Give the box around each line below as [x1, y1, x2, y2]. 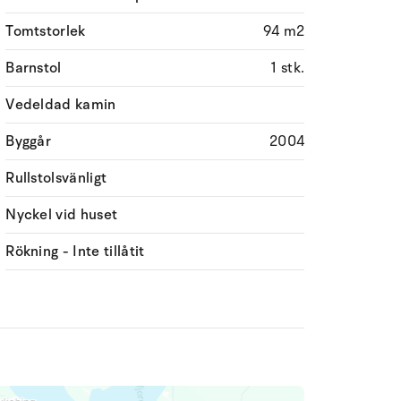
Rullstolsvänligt [5, 168, 107, 188]
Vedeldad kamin [5, 95, 116, 115]
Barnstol [5, 58, 62, 78]
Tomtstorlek [5, 21, 86, 41]
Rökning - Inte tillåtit [5, 242, 145, 261]
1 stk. [270, 58, 305, 78]
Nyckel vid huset [5, 205, 118, 225]
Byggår [5, 132, 52, 151]
